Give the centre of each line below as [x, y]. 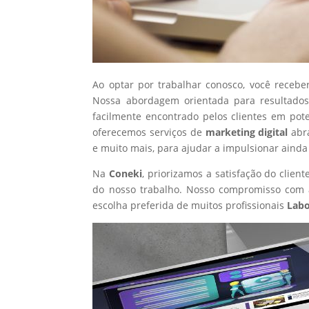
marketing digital [248, 132]
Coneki [126, 173]
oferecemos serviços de [149, 132]
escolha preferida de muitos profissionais [190, 205]
